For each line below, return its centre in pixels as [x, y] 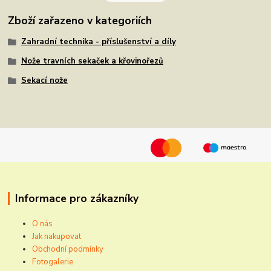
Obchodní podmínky [68, 250]
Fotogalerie [53, 262]
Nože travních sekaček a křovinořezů [92, 61]
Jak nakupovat [57, 237]
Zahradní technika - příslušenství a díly [98, 42]
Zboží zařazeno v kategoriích [80, 20]
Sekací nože [44, 80]
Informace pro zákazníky [77, 198]
